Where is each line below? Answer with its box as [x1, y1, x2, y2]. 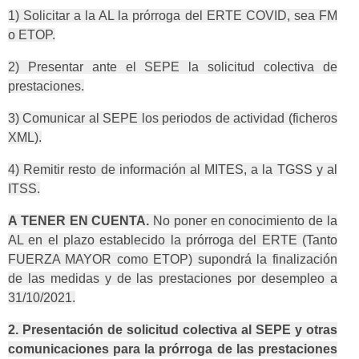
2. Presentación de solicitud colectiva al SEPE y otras [8, 323, 337, 337]
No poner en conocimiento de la [153, 214, 337, 228]
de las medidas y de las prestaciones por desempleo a [8, 272, 337, 286]
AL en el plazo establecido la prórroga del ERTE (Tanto [8, 233, 337, 248]
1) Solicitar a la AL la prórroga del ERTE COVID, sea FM [8, 9, 337, 23]
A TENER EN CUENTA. [8, 214, 154, 228]
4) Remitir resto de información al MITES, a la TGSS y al [8, 163, 337, 177]
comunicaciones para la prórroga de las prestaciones [8, 342, 337, 357]
